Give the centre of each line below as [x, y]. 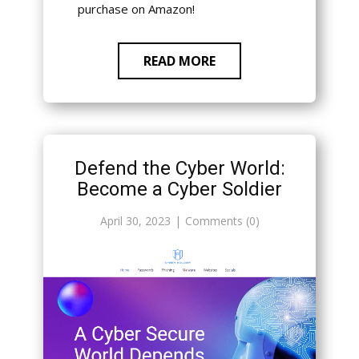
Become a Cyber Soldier [179, 190]
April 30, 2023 [135, 221]
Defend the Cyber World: [179, 169]
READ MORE [179, 61]
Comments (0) [222, 221]
